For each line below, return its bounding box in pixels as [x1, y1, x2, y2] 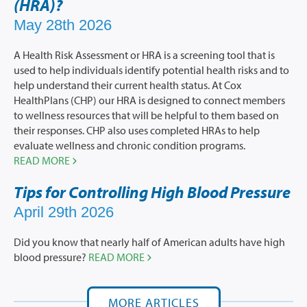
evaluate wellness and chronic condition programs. [14, 138, 245, 153]
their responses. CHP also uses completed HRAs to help [14, 123, 260, 138]
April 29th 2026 [14, 204, 114, 221]
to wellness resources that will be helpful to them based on [14, 108, 279, 123]
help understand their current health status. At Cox [14, 78, 241, 93]
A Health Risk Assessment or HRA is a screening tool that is [14, 48, 275, 62]
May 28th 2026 [14, 16, 112, 34]
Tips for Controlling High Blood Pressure [14, 182, 291, 203]
